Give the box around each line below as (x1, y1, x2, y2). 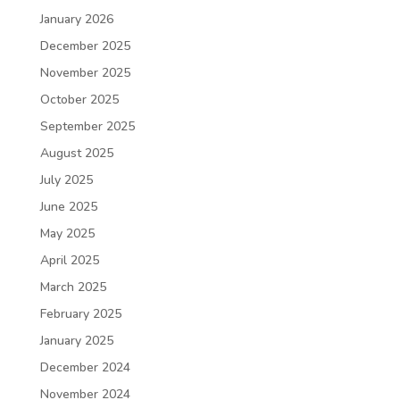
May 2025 (39, 225, 95, 242)
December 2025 (39, 37, 130, 54)
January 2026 (39, 11, 113, 28)
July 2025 (39, 171, 93, 188)
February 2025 (39, 305, 121, 322)
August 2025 (39, 145, 113, 162)
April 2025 (39, 252, 99, 269)
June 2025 (39, 198, 97, 215)
